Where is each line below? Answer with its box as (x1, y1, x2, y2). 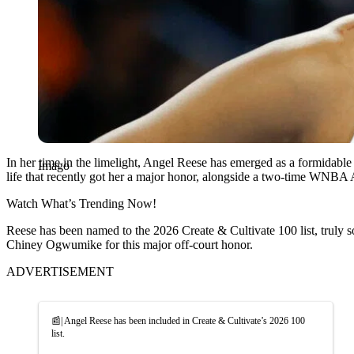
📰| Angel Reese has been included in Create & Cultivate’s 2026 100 (51, 314, 305, 326)
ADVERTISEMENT (6, 264, 114, 278)
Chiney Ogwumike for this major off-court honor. (6, 237, 253, 251)
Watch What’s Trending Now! (6, 196, 156, 210)
